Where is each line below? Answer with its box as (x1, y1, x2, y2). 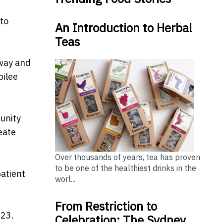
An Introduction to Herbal (55, 19, 192, 36)
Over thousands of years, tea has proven (55, 152, 200, 162)
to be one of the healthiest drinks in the (55, 163, 196, 173)
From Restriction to (55, 198, 157, 214)
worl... (55, 173, 75, 184)
